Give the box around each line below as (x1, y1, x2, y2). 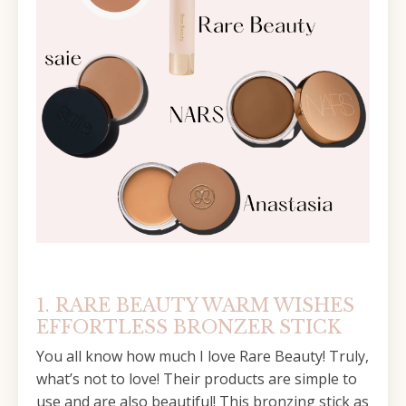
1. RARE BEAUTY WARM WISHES (36, 295, 354, 316)
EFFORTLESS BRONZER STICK (36, 316, 342, 338)
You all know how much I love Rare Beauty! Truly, (36, 346, 369, 366)
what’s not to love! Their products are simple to (36, 369, 357, 389)
